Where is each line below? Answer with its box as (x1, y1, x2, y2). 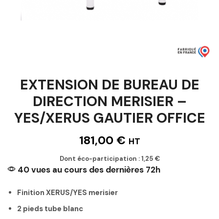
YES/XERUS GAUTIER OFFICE (14, 109, 205, 127)
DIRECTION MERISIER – (32, 92, 187, 110)
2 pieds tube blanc (17, 204, 83, 214)
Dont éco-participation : (59, 154, 141, 163)
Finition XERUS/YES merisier (17, 187, 118, 197)
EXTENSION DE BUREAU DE (20, 75, 199, 94)
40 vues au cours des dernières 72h (16, 164, 160, 175)
